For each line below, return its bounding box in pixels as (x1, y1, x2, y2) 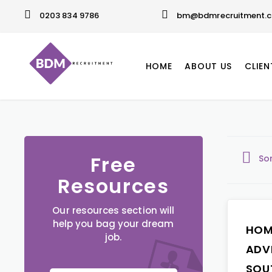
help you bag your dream (53, 217, 174, 230)
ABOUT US (185, 60, 233, 72)
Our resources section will (52, 204, 175, 217)
